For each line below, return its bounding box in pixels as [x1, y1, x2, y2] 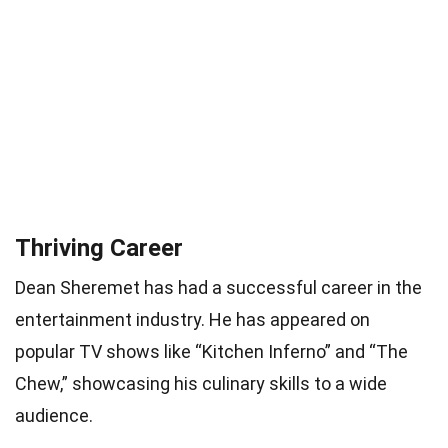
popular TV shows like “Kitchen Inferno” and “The [15, 340, 408, 362]
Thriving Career [15, 233, 183, 262]
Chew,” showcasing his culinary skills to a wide [15, 372, 387, 394]
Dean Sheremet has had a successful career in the [15, 276, 422, 298]
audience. [15, 404, 93, 426]
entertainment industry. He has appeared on [15, 308, 370, 330]
